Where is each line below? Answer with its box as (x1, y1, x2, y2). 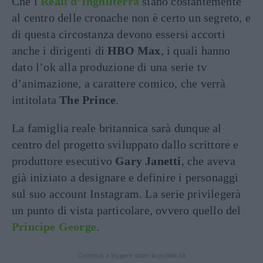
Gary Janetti (115, 154, 181, 167)
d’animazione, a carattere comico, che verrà (12, 77, 226, 90)
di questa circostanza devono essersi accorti (12, 28, 225, 41)
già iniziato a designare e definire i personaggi (12, 171, 239, 184)
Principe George (12, 220, 96, 233)
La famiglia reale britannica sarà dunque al (12, 122, 222, 134)
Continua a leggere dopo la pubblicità (77, 252, 186, 259)
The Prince (59, 93, 116, 106)
